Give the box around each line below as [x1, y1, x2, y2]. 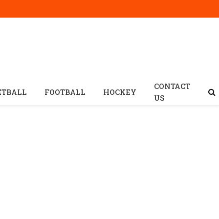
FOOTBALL [44, 87, 86, 97]
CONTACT [154, 81, 190, 91]
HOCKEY [103, 87, 136, 97]
